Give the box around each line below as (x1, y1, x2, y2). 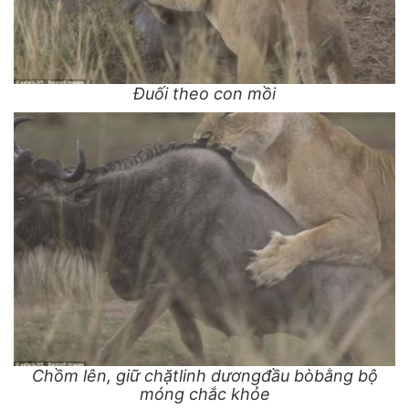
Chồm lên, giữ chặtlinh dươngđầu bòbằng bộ (31, 365, 378, 385)
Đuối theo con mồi (133, 83, 276, 103)
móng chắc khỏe (139, 383, 270, 404)
